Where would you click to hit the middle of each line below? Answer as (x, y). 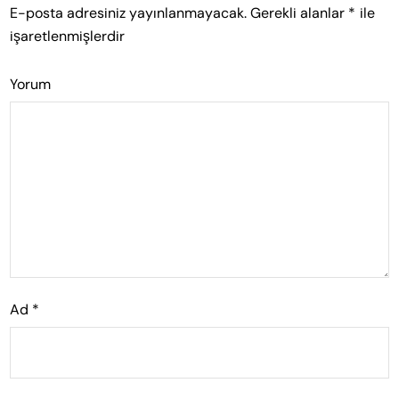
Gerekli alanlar (300, 12)
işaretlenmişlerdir (68, 36)
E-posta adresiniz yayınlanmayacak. (129, 12)
